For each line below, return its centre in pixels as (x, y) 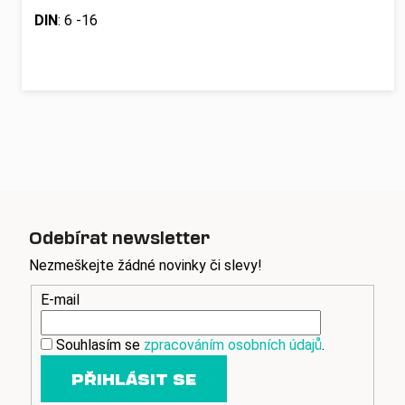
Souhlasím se (100, 345)
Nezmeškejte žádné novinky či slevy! (146, 265)
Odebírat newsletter (119, 237)
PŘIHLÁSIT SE (134, 379)
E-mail (60, 300)
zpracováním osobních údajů (233, 345)
